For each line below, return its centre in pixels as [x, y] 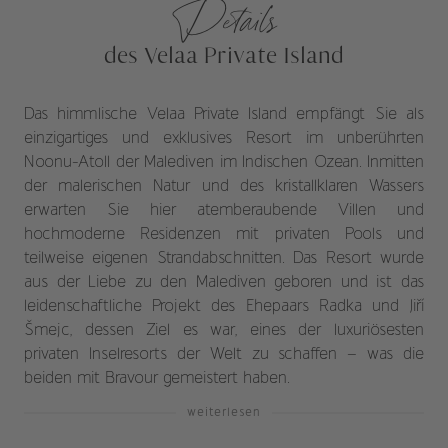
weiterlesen [224, 411]
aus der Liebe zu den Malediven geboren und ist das [224, 283]
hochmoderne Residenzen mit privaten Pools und [224, 235]
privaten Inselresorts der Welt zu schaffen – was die [224, 355]
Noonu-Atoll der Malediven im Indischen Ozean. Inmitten [224, 163]
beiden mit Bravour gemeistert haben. [157, 379]
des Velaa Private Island [224, 55]
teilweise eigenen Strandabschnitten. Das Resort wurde [224, 259]
